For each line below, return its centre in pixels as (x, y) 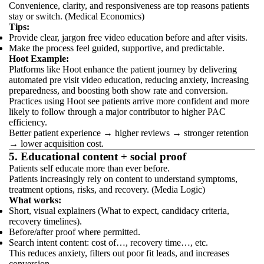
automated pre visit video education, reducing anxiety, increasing (129, 80)
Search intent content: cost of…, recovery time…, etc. (108, 242)
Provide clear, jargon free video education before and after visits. (128, 37)
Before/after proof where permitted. (75, 232)
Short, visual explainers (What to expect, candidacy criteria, (119, 211)
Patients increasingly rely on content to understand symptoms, (123, 179)
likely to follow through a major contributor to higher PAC (117, 112)
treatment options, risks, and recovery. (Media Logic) (107, 189)
